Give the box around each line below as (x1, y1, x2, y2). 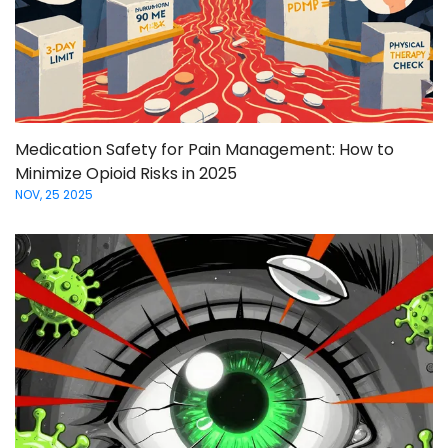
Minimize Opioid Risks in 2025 (15, 162, 237, 186)
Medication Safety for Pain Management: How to (15, 138, 394, 162)
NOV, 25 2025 (15, 186, 93, 204)
